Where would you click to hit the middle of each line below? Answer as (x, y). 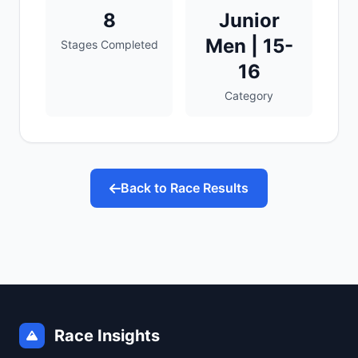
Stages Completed (109, 44)
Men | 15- (249, 46)
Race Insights (107, 336)
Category (249, 95)
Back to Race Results (185, 188)
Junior (249, 20)
